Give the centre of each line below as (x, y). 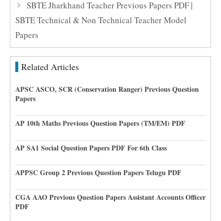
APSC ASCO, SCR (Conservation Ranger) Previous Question (107, 89)
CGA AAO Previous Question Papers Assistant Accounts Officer (110, 197)
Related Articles (50, 67)
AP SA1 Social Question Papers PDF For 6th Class (91, 148)
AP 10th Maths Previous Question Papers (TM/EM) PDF (100, 123)
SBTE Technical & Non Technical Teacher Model (101, 20)
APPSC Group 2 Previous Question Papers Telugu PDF (98, 172)
